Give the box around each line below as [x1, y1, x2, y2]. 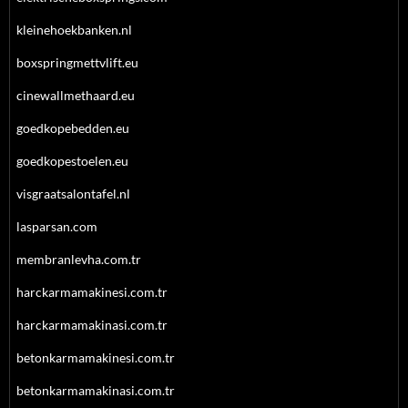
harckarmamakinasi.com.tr [16, 317, 168, 332]
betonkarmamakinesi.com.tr [16, 350, 175, 365]
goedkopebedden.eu [16, 120, 129, 136]
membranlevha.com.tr [16, 251, 141, 267]
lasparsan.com [16, 219, 97, 234]
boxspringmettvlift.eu [16, 55, 138, 70]
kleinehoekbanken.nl [16, 22, 132, 37]
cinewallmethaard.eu [16, 87, 135, 103]
